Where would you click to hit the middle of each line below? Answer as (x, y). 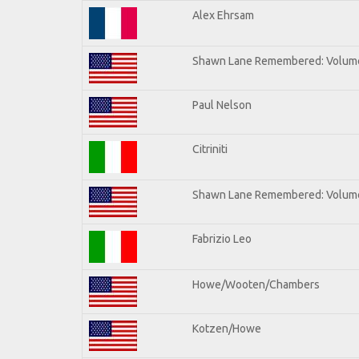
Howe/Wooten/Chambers (256, 284)
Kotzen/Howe (227, 328)
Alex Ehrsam (223, 15)
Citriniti (210, 149)
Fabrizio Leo (222, 238)
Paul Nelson (222, 105)
